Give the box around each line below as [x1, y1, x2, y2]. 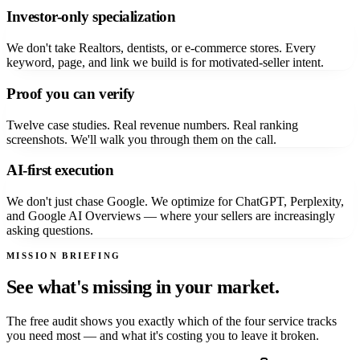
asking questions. [6, 223, 93, 237]
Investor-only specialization [6, 8, 176, 26]
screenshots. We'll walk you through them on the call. [6, 132, 276, 146]
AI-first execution [6, 162, 114, 179]
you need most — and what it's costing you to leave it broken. [6, 328, 319, 342]
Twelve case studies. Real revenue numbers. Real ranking [6, 117, 298, 132]
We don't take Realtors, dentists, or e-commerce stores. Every [6, 41, 316, 55]
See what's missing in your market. [6, 276, 280, 297]
